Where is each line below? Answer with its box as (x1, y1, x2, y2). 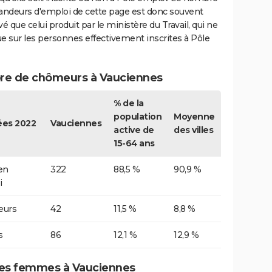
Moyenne (174, 111, 215, 123)
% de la (114, 98, 144, 109)
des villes (174, 124, 213, 136)
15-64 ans (114, 138, 155, 149)
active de (114, 124, 154, 136)
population (114, 111, 161, 123)
